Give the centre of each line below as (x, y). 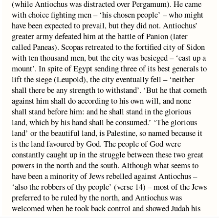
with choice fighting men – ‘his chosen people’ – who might (108, 14)
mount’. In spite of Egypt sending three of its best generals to (109, 68)
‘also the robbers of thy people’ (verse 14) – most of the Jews (109, 186)
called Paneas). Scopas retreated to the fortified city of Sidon (108, 47)
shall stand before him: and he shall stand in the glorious (101, 111)
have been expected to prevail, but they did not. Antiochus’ (105, 25)
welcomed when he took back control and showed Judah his (106, 208)
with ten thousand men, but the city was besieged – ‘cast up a (109, 57)
